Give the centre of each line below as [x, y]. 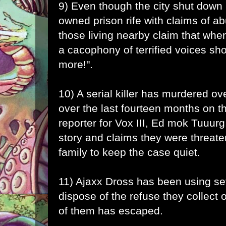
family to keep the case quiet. [129, 152]
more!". [76, 64]
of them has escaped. [111, 210]
